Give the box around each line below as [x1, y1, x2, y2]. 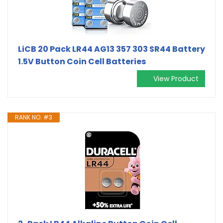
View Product [153, 73, 199, 84]
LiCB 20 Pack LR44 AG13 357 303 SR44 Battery [18, 43, 205, 55]
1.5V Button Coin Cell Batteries [18, 55, 146, 67]
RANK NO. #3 [15, 112, 52, 121]
